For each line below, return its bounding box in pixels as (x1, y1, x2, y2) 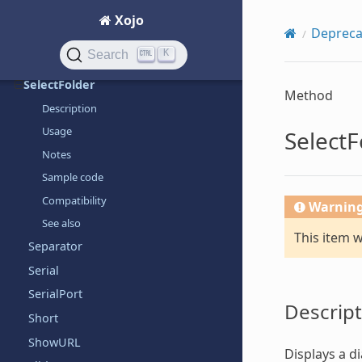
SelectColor (27, 53, 90, 69)
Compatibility (42, 192, 107, 208)
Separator (27, 238, 82, 255)
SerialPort (27, 286, 82, 302)
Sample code (42, 170, 104, 185)
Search (86, 47, 128, 61)
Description (42, 100, 98, 116)
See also (42, 216, 82, 231)
